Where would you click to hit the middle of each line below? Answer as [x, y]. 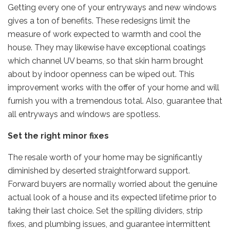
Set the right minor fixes [58, 136]
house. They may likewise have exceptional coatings [107, 47]
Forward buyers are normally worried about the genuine [112, 184]
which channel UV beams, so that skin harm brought [106, 61]
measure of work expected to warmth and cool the [104, 34]
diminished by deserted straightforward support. [99, 170]
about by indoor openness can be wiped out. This [101, 74]
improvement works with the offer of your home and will [113, 87]
